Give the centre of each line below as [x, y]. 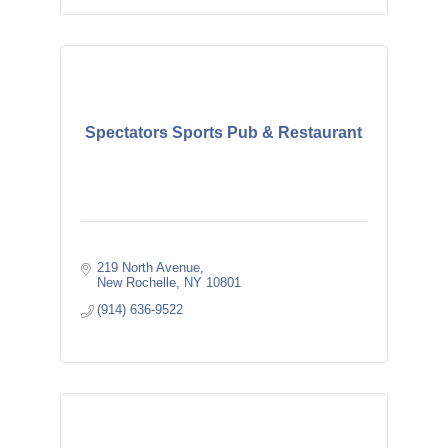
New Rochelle [137, 282]
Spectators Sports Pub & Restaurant [224, 132]
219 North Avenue [149, 267]
